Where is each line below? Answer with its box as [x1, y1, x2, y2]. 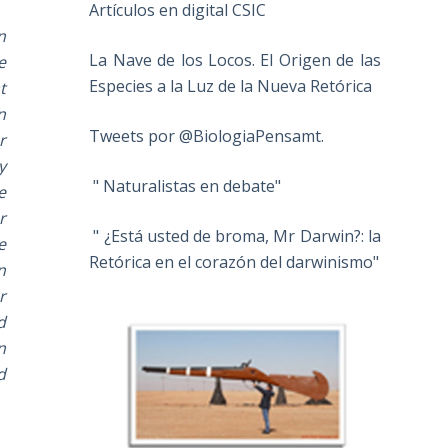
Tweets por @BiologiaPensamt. [89, 125, 325, 148]
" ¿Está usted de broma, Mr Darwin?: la [89, 225, 381, 248]
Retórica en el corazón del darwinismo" [89, 251, 380, 274]
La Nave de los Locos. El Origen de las [89, 49, 381, 72]
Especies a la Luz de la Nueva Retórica [89, 75, 373, 98]
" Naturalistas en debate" [89, 175, 282, 198]
